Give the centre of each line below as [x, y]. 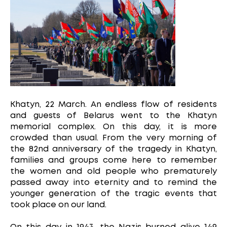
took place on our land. [58, 205]
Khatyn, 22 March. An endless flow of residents [113, 105]
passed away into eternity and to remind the [113, 183]
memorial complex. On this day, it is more [113, 127]
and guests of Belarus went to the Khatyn [113, 116]
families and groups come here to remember [113, 161]
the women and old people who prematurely [113, 172]
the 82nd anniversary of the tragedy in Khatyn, [113, 149]
